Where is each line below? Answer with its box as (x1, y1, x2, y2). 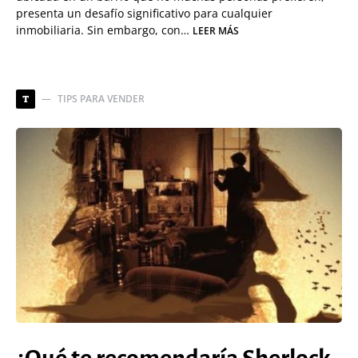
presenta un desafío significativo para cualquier (16, 6, 272, 21)
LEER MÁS (193, 24, 239, 38)
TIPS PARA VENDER (58, 92, 145, 105)
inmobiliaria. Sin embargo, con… (16, 22, 193, 38)
